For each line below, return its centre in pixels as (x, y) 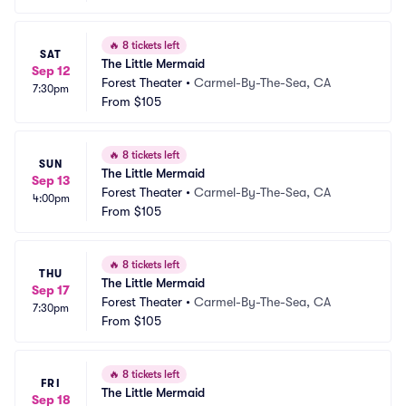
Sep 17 (51, 290)
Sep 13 (51, 180)
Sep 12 (51, 71)
